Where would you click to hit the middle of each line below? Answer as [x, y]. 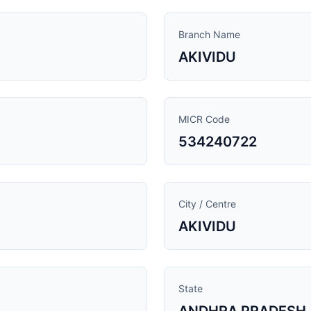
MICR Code [204, 119]
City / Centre [207, 204]
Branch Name [209, 34]
